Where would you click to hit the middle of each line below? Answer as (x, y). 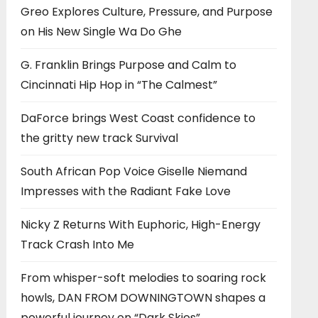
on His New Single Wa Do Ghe (101, 31)
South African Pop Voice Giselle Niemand (133, 171)
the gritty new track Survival (99, 138)
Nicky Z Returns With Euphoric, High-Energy (140, 224)
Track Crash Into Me (77, 244)
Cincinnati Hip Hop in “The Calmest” (119, 84)
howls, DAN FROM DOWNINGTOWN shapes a (143, 297)
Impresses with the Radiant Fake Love (125, 191)
